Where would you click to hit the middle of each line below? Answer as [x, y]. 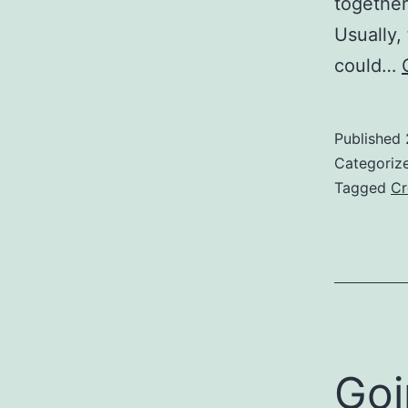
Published [370, 139]
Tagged [362, 188]
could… [368, 66]
